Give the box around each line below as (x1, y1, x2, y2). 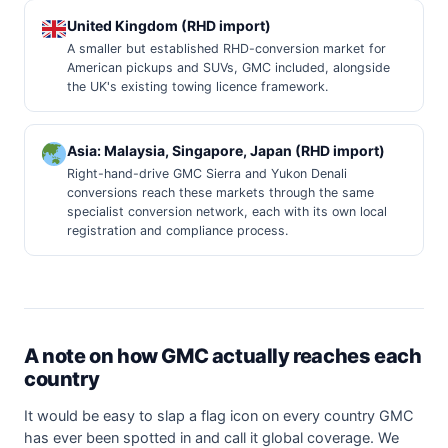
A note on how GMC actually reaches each (24, 343, 422, 368)
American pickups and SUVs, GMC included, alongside (67, 59, 391, 75)
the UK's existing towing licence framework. (67, 78, 329, 94)
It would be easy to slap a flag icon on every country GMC (24, 406, 414, 425)
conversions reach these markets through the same (67, 184, 375, 200)
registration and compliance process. (67, 222, 289, 238)
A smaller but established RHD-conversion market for (67, 40, 387, 56)
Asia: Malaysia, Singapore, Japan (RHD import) (67, 141, 386, 159)
